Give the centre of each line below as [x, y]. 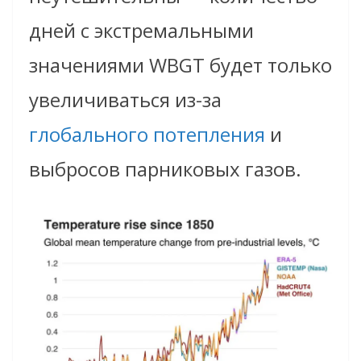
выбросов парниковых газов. [165, 168]
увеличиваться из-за [125, 99]
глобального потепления [147, 134]
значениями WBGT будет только [180, 64]
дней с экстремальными [141, 30]
